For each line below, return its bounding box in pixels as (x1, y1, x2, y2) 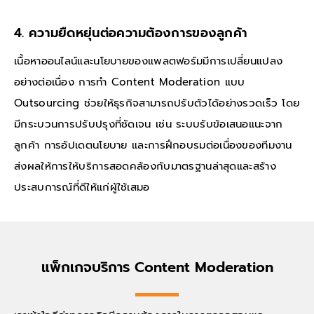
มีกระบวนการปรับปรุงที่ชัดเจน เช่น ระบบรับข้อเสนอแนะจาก (14, 116, 283, 132)
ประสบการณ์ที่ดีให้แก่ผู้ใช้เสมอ (14, 179, 150, 195)
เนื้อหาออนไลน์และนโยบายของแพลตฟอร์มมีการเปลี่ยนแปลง (14, 53, 283, 69)
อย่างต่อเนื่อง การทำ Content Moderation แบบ (14, 74, 245, 90)
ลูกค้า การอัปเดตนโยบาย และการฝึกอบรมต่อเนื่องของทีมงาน (14, 137, 292, 153)
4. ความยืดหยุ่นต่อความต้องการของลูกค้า (14, 22, 248, 43)
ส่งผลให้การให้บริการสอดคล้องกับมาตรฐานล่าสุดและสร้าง (14, 158, 276, 174)
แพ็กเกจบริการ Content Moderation (41, 257, 273, 278)
